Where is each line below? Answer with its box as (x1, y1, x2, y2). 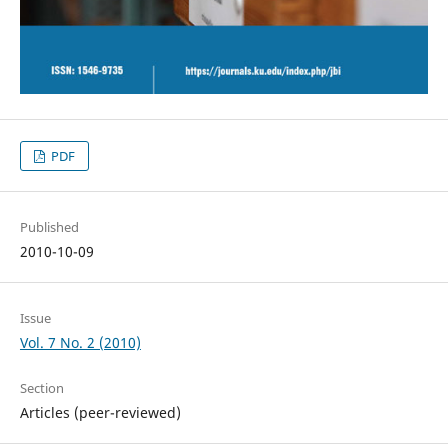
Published (19, 217, 79, 236)
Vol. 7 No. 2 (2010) (19, 332, 141, 352)
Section (19, 378, 64, 397)
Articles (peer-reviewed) (19, 402, 181, 422)
